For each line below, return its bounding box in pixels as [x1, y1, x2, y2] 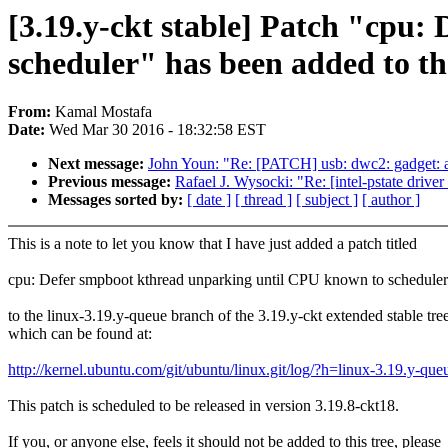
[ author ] [362, 191, 420, 209]
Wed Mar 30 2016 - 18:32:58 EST [49, 121, 266, 139]
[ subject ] [296, 191, 358, 209]
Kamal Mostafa [55, 103, 152, 121]
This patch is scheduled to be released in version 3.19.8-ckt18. [8, 397, 399, 415]
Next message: [48, 155, 148, 173]
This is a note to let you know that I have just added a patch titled [8, 235, 417, 253]
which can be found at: [8, 325, 152, 343]
